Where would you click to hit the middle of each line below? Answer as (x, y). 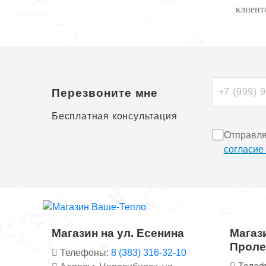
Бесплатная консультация (115, 116)
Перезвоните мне (105, 93)
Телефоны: (84, 252)
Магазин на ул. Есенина (118, 233)
